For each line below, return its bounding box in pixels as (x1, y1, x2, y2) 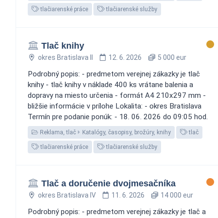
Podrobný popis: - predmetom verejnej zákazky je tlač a (28, 207, 206, 216)
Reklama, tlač (38, 128, 76, 136)
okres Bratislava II (37, 53, 93, 61)
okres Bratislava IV (37, 191, 96, 199)
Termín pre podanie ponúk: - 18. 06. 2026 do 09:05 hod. (28, 112, 208, 121)
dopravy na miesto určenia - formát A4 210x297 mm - (28, 91, 206, 100)
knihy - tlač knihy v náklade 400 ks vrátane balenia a (28, 80, 193, 89)
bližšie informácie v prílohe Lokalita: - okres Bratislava (28, 101, 201, 110)
